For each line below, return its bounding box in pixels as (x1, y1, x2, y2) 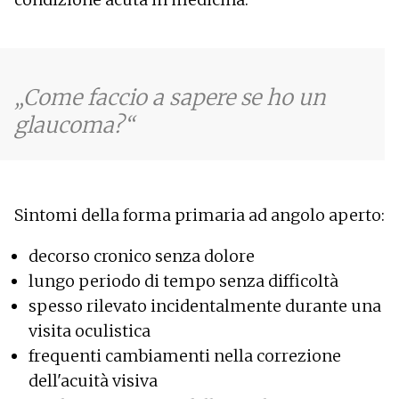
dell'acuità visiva (28, 370, 158, 391)
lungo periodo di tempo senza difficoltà (28, 270, 338, 291)
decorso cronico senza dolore (28, 245, 255, 266)
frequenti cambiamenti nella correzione (28, 345, 341, 366)
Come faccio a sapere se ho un (23, 83, 326, 111)
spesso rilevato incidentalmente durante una (28, 295, 381, 316)
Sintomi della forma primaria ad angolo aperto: (14, 204, 385, 225)
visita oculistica (28, 320, 151, 341)
